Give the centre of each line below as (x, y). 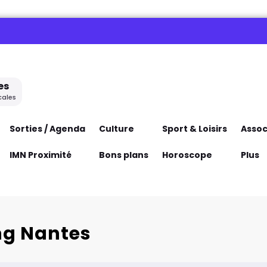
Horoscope (187, 155)
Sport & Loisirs (194, 128)
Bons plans (123, 155)
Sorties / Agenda (47, 128)
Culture (116, 128)
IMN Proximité (40, 155)
